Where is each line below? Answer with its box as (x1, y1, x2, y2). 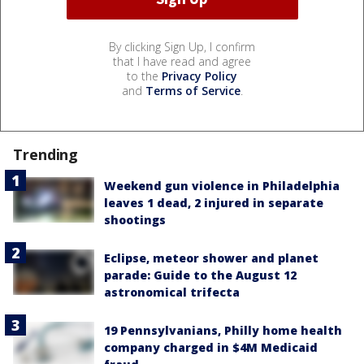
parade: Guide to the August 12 (104, 266, 297, 283)
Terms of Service (145, 82, 240, 98)
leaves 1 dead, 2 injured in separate (104, 194, 323, 210)
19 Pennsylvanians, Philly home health (104, 322, 342, 338)
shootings (104, 211, 166, 227)
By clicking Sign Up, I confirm (109, 38, 255, 54)
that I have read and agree (113, 53, 251, 69)
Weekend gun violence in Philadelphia (104, 177, 340, 193)
